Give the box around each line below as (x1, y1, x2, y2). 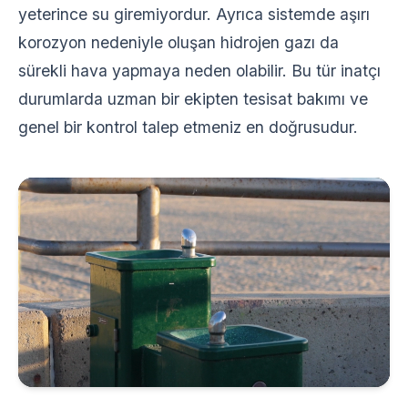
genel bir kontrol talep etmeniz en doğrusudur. (18, 117, 358, 137)
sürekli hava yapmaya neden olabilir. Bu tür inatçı (18, 61, 381, 80)
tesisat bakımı (243, 89, 345, 108)
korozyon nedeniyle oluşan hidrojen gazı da (18, 33, 339, 52)
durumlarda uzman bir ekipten (18, 89, 243, 108)
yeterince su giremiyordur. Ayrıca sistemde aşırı (18, 5, 370, 24)
